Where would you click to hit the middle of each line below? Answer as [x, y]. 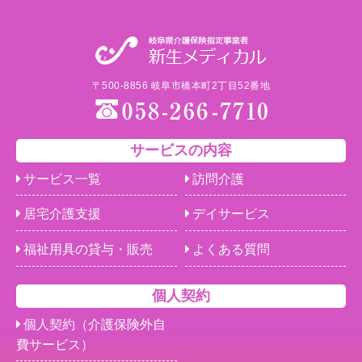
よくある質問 [231, 249]
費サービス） [55, 344]
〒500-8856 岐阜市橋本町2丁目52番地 [181, 85]
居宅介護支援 [62, 214]
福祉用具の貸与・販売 [88, 249]
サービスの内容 [181, 150]
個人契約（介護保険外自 [95, 324]
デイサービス [231, 214]
